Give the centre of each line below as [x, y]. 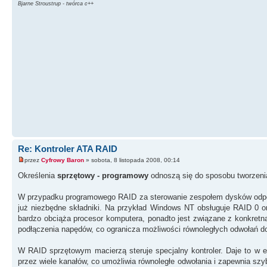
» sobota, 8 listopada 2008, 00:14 [132, 160]
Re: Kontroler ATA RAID [68, 148]
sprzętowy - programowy [103, 176]
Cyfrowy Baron [63, 160]
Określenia [38, 176]
